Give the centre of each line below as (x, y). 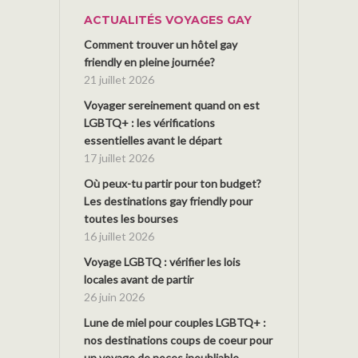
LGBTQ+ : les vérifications (149, 122)
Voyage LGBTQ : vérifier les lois (162, 261)
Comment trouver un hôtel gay (161, 44)
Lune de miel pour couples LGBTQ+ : (175, 322)
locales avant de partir (139, 279)
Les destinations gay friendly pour (168, 201)
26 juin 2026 (114, 296)
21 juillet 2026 (119, 79)
